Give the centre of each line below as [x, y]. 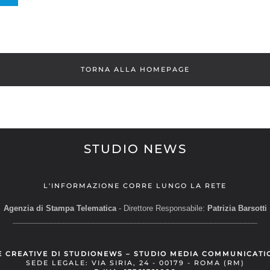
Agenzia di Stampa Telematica [60, 209]
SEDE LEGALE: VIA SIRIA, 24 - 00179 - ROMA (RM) [135, 263]
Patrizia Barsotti [237, 209]
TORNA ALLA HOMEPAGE [135, 70]
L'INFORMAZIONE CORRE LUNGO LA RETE [135, 186]
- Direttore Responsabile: [160, 209]
